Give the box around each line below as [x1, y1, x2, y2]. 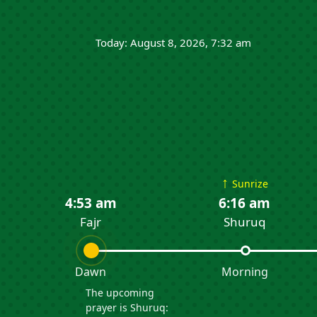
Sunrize [231, 177, 268, 191]
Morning [221, 264, 268, 280]
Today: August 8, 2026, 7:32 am [96, 35, 251, 50]
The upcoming [86, 286, 155, 300]
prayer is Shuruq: [86, 301, 169, 315]
